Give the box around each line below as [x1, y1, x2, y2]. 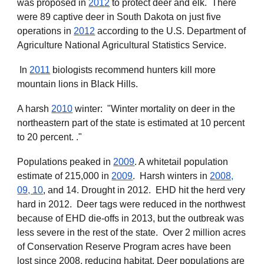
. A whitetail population [134, 156, 229, 167]
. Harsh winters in [133, 170, 210, 181]
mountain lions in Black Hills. [17, 78, 146, 89]
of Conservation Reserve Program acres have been [17, 241, 232, 252]
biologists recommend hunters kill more [50, 64, 216, 75]
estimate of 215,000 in [17, 170, 112, 181]
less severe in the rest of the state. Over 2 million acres [17, 227, 246, 237]
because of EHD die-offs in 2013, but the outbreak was [17, 213, 245, 223]
